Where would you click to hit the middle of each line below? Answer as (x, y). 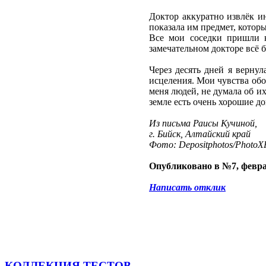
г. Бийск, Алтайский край (200, 134)
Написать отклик (187, 188)
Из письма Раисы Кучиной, (203, 123)
